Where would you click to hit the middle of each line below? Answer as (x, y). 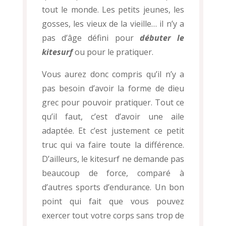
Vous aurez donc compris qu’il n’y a (113, 74)
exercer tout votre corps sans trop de (113, 216)
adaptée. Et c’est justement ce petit (113, 131)
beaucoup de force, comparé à (113, 173)
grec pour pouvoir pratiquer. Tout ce (113, 103)
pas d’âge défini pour (91, 38)
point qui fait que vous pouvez (113, 202)
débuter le (162, 38)
